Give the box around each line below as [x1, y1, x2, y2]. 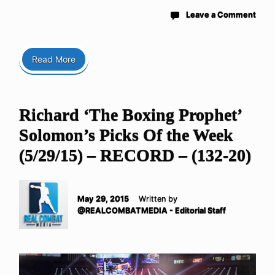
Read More [32, 54, 76, 65]
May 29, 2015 [77, 194, 129, 204]
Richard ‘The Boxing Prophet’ [19, 105, 241, 125]
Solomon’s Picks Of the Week [19, 125, 233, 145]
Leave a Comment [186, 10, 256, 20]
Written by [139, 194, 177, 204]
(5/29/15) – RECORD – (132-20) [19, 145, 251, 165]
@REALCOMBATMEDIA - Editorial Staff [77, 206, 226, 215]
